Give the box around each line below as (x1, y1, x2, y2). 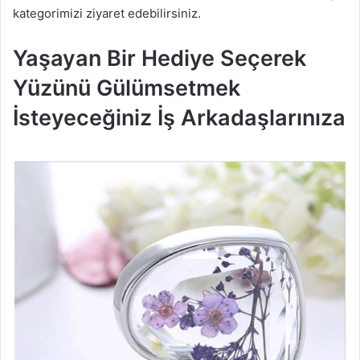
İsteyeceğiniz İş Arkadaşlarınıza (13, 104, 346, 131)
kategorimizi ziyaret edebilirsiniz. (13, 5, 201, 21)
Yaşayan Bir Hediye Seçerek (13, 44, 306, 72)
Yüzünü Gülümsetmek (13, 74, 240, 101)
